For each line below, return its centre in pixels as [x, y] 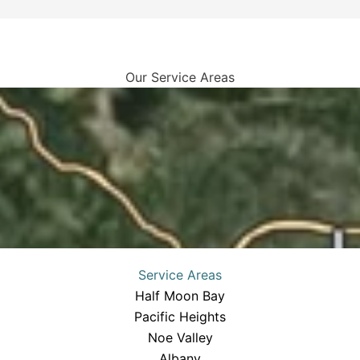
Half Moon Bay [180, 295]
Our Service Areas [180, 77]
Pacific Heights [180, 316]
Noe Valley [180, 337]
